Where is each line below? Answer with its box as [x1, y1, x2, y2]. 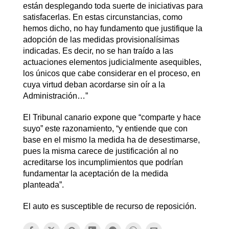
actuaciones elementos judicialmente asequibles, [22, 57, 201, 66]
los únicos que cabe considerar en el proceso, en [22, 68, 200, 78]
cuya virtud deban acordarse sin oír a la [22, 80, 165, 89]
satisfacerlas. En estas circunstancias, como [22, 12, 182, 21]
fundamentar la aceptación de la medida [22, 169, 168, 178]
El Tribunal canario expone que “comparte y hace [22, 112, 201, 122]
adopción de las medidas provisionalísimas [22, 35, 179, 44]
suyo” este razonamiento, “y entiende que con [22, 124, 188, 133]
